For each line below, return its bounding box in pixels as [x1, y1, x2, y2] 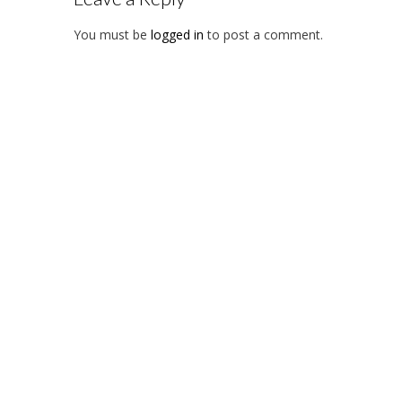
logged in [151, 26, 204, 44]
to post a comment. [204, 26, 323, 44]
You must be [74, 26, 151, 44]
